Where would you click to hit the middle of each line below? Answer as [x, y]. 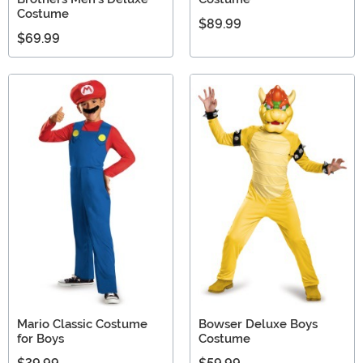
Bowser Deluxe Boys [258, 324]
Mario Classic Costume [82, 324]
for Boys [41, 338]
